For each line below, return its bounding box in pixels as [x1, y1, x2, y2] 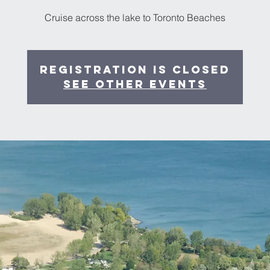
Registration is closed [40, 63, 230, 77]
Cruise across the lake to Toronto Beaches [45, 11, 225, 24]
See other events [63, 77, 207, 92]
